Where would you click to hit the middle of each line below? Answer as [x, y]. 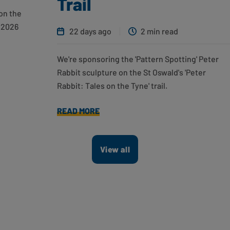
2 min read [160, 31]
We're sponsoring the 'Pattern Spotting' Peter [138, 59]
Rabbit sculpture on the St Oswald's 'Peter [132, 72]
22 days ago [91, 31]
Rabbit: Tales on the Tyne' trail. [112, 86]
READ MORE [79, 111]
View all [115, 149]
